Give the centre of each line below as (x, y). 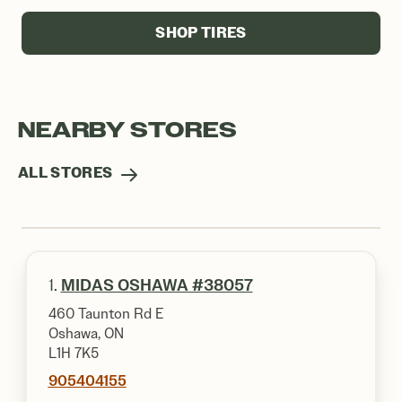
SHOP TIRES (201, 33)
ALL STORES (67, 173)
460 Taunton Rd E (105, 314)
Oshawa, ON (86, 333)
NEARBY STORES (128, 130)
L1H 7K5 (73, 353)
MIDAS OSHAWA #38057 (157, 285)
